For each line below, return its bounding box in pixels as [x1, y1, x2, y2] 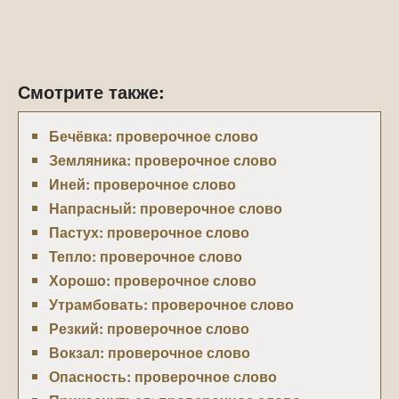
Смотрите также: [18, 78, 165, 104]
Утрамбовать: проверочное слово [49, 294, 294, 314]
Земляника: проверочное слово [49, 150, 277, 170]
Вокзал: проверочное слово [49, 342, 250, 362]
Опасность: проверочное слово [49, 366, 277, 387]
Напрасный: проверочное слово [49, 198, 282, 218]
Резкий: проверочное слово [49, 318, 249, 338]
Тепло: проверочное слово [49, 246, 242, 266]
